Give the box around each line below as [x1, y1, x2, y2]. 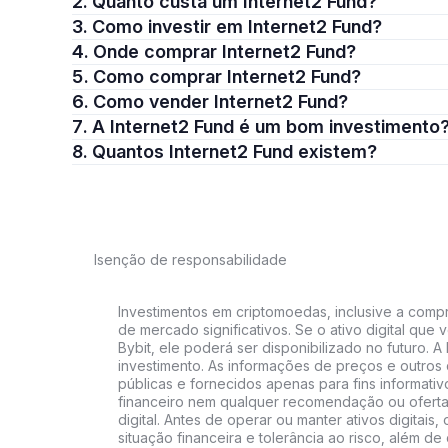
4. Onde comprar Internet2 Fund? [93, 41, 356, 62]
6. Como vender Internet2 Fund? [93, 91, 348, 112]
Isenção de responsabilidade [94, 251, 287, 268]
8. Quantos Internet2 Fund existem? [92, 141, 377, 162]
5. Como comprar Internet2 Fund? [93, 66, 361, 87]
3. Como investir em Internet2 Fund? [92, 16, 382, 37]
